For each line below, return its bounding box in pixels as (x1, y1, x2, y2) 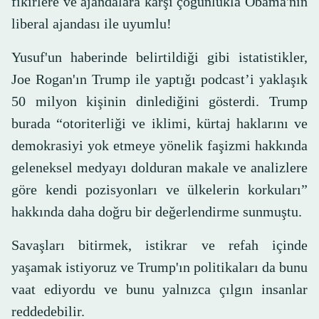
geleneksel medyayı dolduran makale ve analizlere (11, 159, 308, 176)
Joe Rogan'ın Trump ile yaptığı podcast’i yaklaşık (11, 71, 308, 88)
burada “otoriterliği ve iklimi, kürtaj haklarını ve (11, 115, 308, 132)
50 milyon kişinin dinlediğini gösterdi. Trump (11, 93, 308, 110)
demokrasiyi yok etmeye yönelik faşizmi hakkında (11, 137, 308, 154)
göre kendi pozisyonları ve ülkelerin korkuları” (11, 182, 308, 198)
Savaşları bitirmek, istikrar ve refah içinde (11, 237, 308, 253)
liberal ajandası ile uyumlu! (11, 16, 172, 32)
